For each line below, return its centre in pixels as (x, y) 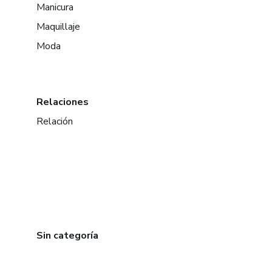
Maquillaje (58, 27)
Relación (55, 121)
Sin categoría (67, 236)
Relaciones (63, 102)
